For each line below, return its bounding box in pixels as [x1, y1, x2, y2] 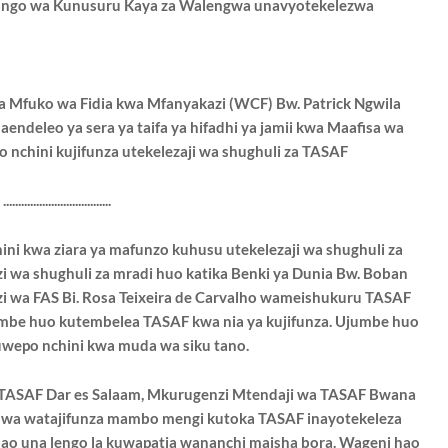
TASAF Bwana [320, 385, 416, 403]
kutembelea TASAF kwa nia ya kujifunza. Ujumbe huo [59, 312, 419, 330]
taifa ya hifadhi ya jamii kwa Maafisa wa [136, 118, 404, 136]
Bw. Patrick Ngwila [276, 94, 401, 112]
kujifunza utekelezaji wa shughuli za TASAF [56, 142, 348, 160]
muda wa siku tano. [118, 336, 249, 354]
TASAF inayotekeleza [257, 409, 402, 427]
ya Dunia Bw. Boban [273, 264, 408, 282]
